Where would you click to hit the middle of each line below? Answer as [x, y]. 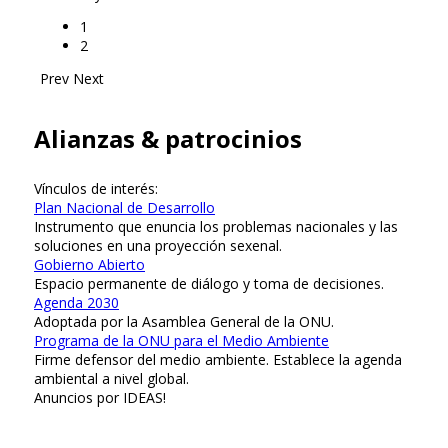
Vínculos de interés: [96, 189]
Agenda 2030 [76, 303]
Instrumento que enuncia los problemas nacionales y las [216, 227]
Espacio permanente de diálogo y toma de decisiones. [209, 284]
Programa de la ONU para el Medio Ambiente [181, 341]
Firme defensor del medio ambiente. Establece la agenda [218, 360]
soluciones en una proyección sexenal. [158, 246]
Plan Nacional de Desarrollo [124, 208]
